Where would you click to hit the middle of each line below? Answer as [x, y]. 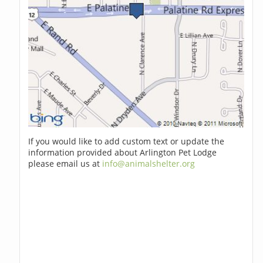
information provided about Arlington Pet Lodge [123, 153]
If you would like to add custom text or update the [127, 141]
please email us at [65, 164]
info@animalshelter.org [149, 164]
